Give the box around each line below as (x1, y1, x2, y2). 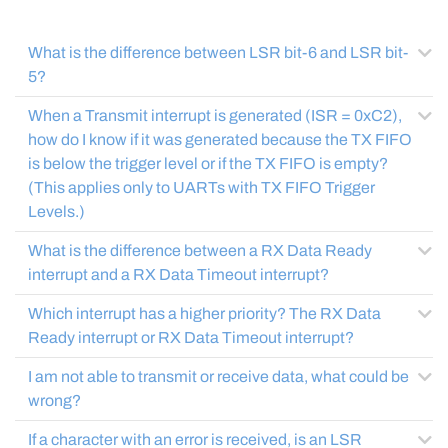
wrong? (28, 392, 81, 409)
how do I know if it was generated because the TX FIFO (28, 131, 412, 148)
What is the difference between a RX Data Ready (28, 242, 372, 259)
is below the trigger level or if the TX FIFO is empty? (28, 155, 388, 172)
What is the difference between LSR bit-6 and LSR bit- (28, 44, 407, 61)
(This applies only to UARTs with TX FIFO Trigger (28, 179, 375, 196)
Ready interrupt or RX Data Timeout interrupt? (28, 329, 354, 346)
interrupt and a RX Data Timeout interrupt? (28, 266, 329, 283)
